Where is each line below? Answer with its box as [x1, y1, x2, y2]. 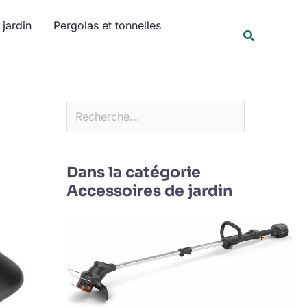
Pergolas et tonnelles [53, 19, 161, 32]
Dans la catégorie [66, 162, 201, 182]
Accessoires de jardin [66, 181, 232, 200]
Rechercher [65, 3, 124, 17]
